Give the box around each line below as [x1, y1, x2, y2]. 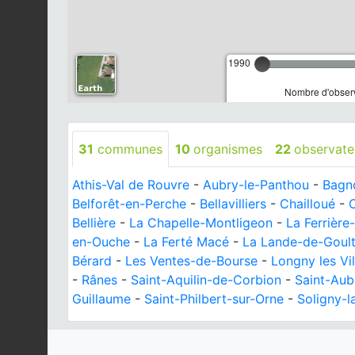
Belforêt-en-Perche [72, 195, 186, 212]
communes [94, 140, 162, 157]
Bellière [72, 214, 116, 231]
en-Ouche [72, 233, 130, 250]
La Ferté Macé [143, 233, 229, 250]
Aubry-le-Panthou [203, 176, 309, 193]
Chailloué [280, 195, 335, 212]
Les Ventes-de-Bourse [125, 252, 258, 269]
